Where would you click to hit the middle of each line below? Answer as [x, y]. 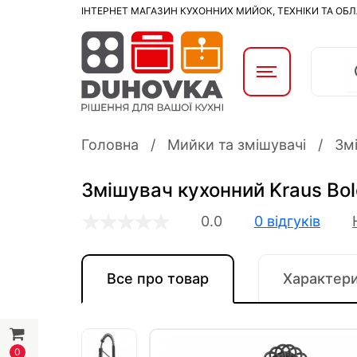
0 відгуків [287, 221]
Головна [110, 145]
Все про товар [158, 279]
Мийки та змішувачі [237, 145]
